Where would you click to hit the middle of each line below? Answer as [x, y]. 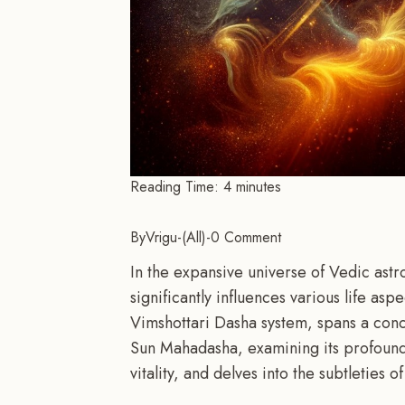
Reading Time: [174, 187]
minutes [259, 187]
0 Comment [246, 238]
